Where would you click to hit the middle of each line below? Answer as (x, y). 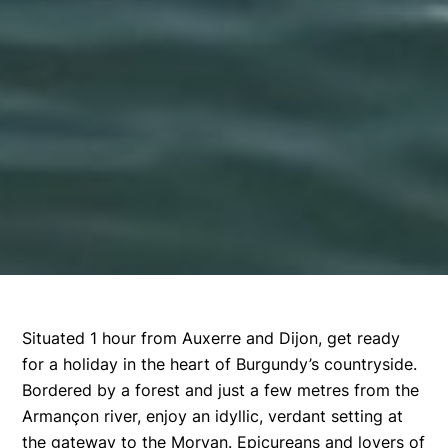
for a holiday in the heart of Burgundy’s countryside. (220, 363)
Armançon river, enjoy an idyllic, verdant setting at (213, 415)
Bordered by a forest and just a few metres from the (221, 389)
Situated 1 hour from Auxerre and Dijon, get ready (211, 337)
